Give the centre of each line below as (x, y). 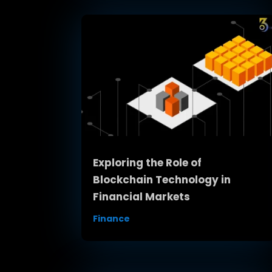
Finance (112, 218)
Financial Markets (142, 196)
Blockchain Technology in (162, 179)
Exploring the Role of (148, 162)
